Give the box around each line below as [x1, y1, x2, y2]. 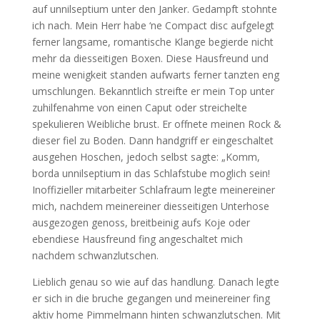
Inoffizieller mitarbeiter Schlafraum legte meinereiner [31, 183, 275, 196]
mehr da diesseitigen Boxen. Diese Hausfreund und [31, 51, 269, 65]
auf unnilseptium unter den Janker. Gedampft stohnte [31, 2, 277, 16]
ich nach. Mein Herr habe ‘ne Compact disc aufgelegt [31, 19, 274, 32]
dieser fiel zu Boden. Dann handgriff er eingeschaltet [31, 134, 274, 147]
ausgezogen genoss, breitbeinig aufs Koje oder [31, 216, 250, 229]
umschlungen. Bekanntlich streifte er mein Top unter [31, 84, 274, 98]
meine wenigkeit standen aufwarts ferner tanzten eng [31, 68, 279, 81]
